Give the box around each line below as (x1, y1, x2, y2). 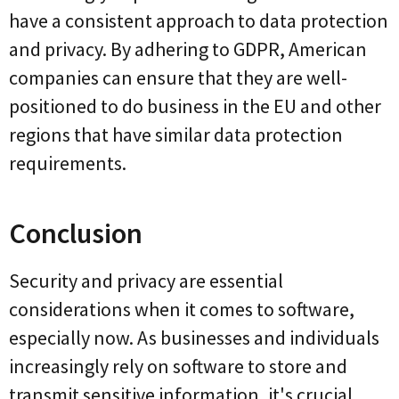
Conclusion (9, 215, 142, 251)
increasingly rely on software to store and (9, 353, 347, 379)
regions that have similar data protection (9, 121, 343, 147)
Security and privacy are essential (9, 267, 283, 293)
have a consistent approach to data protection (9, 7, 388, 33)
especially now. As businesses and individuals (9, 324, 379, 350)
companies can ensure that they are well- (9, 64, 347, 90)
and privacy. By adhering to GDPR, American (9, 36, 367, 61)
